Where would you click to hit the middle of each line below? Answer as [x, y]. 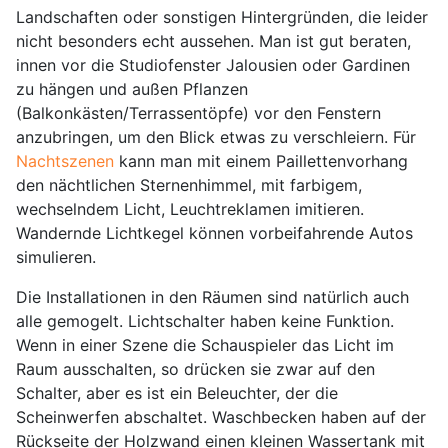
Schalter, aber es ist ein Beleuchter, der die [177, 393]
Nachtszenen [65, 161]
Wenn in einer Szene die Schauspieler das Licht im [205, 345]
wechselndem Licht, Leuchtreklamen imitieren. [190, 209]
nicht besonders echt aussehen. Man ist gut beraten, [213, 41]
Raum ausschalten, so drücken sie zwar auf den [195, 369]
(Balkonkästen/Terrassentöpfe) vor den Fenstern [198, 113]
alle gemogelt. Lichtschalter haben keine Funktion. [205, 321]
